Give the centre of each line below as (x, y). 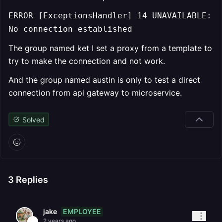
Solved (33, 119)
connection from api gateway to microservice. (95, 93)
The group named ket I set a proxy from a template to (110, 48)
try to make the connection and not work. (87, 61)
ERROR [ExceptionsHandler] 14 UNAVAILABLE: (110, 16)
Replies (31, 180)
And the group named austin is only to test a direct (104, 80)
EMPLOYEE (82, 211)
